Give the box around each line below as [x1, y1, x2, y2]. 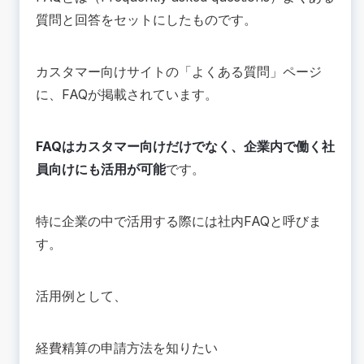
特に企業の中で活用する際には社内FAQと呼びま [36, 213, 322, 230]
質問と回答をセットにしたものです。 [36, 11, 257, 28]
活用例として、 [36, 288, 127, 305]
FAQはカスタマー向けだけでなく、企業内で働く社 [36, 138, 335, 155]
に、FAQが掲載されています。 [36, 86, 218, 103]
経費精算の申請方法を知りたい [36, 340, 218, 357]
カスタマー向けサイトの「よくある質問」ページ [36, 63, 322, 80]
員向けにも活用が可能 [36, 161, 166, 178]
